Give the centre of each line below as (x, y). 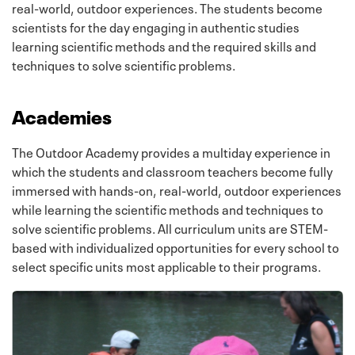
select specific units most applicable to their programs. (166, 266)
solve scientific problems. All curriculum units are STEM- (170, 228)
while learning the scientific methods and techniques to (168, 209)
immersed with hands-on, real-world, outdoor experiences (177, 190)
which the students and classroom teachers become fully (172, 171)
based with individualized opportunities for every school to (176, 247)
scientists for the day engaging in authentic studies (156, 27)
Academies (62, 116)
